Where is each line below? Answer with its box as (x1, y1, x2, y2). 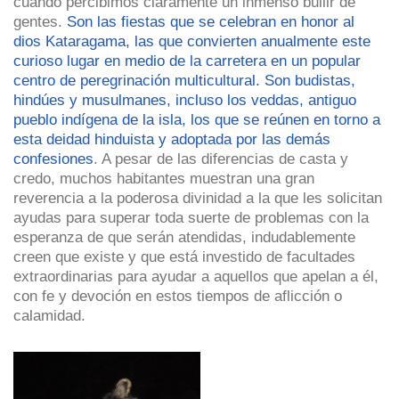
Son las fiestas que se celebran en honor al (67, 12, 354, 29)
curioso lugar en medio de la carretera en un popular (13, 52, 361, 69)
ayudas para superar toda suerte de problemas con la (13, 208, 369, 225)
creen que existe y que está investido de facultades (13, 248, 355, 265)
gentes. (13, 12, 67, 29)
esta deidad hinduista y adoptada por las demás (13, 130, 330, 147)
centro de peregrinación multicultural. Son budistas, (13, 71, 355, 88)
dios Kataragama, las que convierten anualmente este (13, 32, 370, 49)
